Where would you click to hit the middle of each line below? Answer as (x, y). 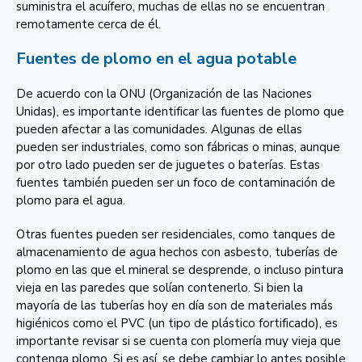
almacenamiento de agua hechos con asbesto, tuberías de (177, 252)
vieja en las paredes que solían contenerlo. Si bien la (160, 288)
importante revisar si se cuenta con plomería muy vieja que (179, 341)
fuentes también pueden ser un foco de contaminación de (176, 183)
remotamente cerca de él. (88, 24)
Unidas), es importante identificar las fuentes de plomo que (180, 112)
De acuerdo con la (68, 94)
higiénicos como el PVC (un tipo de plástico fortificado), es (177, 323)
